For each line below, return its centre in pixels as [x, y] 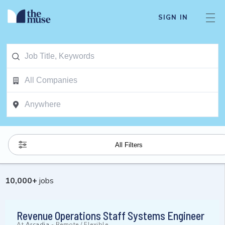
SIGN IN [173, 18]
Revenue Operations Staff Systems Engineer [110, 216]
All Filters [129, 145]
